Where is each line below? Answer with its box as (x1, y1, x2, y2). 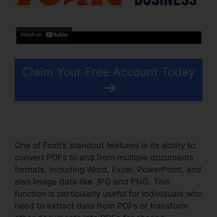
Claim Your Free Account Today (22, 64, 195, 79)
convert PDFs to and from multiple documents (15, 152, 194, 162)
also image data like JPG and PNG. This (15, 176, 170, 186)
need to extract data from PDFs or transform (15, 201, 188, 211)
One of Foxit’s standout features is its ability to (15, 140, 195, 150)
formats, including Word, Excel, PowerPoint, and (15, 164, 201, 174)
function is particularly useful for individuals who (15, 188, 202, 199)
